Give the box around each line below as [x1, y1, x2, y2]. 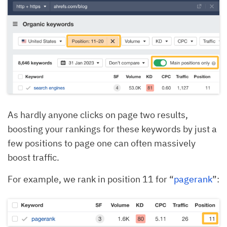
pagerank [174, 173, 212, 185]
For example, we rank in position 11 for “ [8, 173, 174, 185]
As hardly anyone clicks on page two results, [8, 108, 188, 121]
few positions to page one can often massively [8, 137, 196, 149]
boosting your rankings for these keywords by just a [8, 123, 217, 135]
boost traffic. [8, 151, 59, 163]
